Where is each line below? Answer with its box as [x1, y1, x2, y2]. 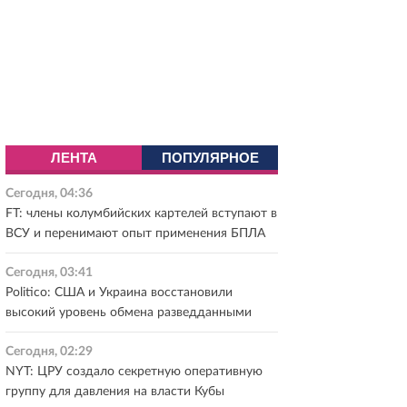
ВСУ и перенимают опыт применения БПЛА [5, 227, 265, 240]
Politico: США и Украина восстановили [5, 286, 233, 299]
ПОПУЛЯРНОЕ [161, 150, 259, 165]
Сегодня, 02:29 [5, 345, 93, 358]
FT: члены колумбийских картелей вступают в [5, 207, 277, 220]
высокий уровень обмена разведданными [5, 306, 252, 319]
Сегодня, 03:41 [5, 266, 93, 279]
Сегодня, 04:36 [5, 187, 93, 200]
